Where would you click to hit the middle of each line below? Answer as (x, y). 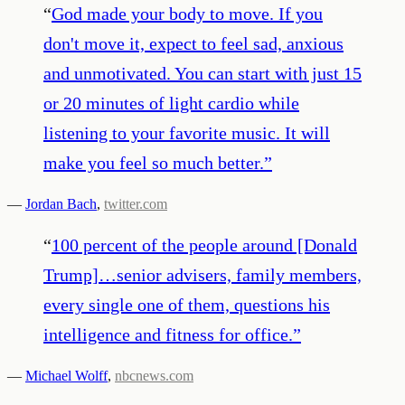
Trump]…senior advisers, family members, (202, 274)
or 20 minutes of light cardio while (171, 103)
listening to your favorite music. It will (187, 132)
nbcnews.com (154, 375)
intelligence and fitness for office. (168, 334)
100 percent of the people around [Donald (204, 245)
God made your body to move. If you (187, 13)
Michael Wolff (66, 375)
